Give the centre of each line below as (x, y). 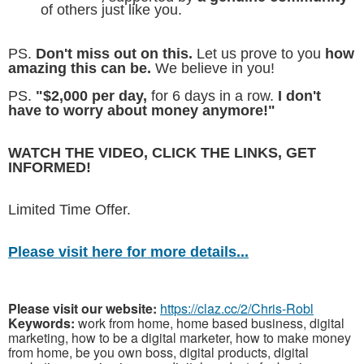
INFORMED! (50, 167)
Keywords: (41, 323)
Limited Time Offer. (69, 209)
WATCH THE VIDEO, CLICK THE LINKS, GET (162, 152)
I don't (299, 95)
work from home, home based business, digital (210, 323)
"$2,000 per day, (93, 95)
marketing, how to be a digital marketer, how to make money (180, 337)
